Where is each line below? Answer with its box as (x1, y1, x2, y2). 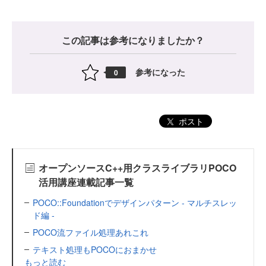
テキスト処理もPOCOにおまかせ (33, 243, 157, 255)
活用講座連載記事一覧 (39, 175, 134, 189)
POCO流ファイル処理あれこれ (33, 226, 148, 238)
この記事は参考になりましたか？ (62, 33, 204, 47)
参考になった (135, 66, 185, 78)
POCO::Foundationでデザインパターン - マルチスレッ (33, 196, 237, 208)
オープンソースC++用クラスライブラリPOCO (38, 160, 236, 175)
